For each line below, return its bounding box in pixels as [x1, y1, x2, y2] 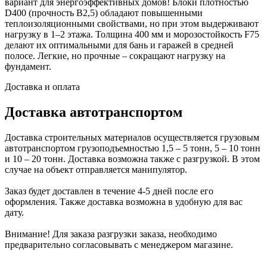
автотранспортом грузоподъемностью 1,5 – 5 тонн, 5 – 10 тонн [5, 142, 260, 153]
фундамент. [5, 61, 51, 72]
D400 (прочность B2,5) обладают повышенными [5, 7, 203, 18]
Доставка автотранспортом [5, 104, 182, 120]
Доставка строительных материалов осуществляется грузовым [5, 132, 259, 142]
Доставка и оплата [5, 81, 80, 92]
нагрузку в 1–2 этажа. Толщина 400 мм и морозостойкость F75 [5, 29, 259, 39]
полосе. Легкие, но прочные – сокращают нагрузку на [5, 50, 225, 61]
